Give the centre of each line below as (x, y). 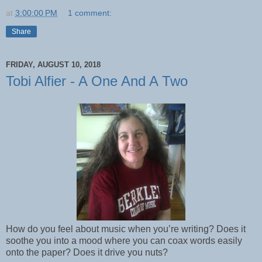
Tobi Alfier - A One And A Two (97, 81)
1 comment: (90, 13)
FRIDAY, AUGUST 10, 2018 (53, 65)
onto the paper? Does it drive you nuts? (87, 252)
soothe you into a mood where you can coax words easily (124, 240)
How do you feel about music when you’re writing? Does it (126, 229)
